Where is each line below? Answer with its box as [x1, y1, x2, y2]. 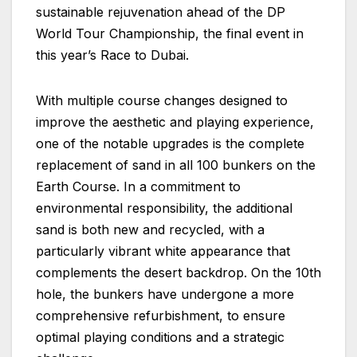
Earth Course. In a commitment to [36, 178, 241, 194]
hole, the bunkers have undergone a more [36, 285, 294, 302]
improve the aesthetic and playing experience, [36, 113, 314, 130]
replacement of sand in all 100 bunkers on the [36, 156, 316, 173]
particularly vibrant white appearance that [36, 242, 290, 259]
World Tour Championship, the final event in [36, 25, 304, 41]
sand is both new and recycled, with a [36, 221, 265, 237]
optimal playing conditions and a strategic [36, 328, 284, 345]
